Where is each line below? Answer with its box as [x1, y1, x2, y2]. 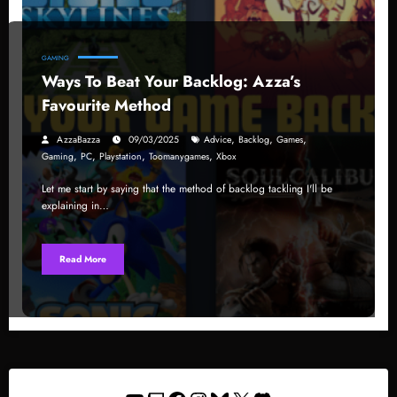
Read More [59, 252, 106, 266]
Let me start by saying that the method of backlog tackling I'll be [42, 181, 332, 198]
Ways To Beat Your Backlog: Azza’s [42, 70, 300, 94]
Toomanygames [149, 150, 209, 164]
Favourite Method [42, 94, 171, 118]
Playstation [99, 150, 142, 164]
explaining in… [42, 198, 109, 214]
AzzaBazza [57, 133, 100, 147]
